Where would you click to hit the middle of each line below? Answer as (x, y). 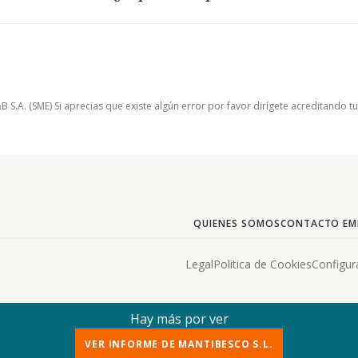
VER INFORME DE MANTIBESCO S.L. (179, 344)
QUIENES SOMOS (237, 223)
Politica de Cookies (263, 264)
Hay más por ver (179, 319)
